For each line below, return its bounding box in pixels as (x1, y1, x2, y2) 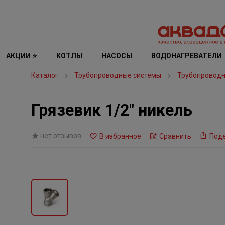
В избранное (99, 132, 141, 140)
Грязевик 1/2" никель (31, 100, 192, 120)
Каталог (31, 71, 58, 79)
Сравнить (159, 132, 191, 140)
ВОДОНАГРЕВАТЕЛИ (151, 52, 222, 60)
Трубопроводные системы (74, 71, 161, 79)
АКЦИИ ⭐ (6, 52, 37, 60)
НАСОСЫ (101, 52, 132, 60)
